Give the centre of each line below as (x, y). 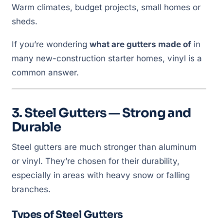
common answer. (45, 73)
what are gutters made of (140, 44)
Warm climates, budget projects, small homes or (106, 7)
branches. (31, 189)
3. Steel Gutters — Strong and (101, 113)
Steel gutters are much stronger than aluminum (104, 147)
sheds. (25, 21)
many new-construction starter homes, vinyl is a (107, 58)
